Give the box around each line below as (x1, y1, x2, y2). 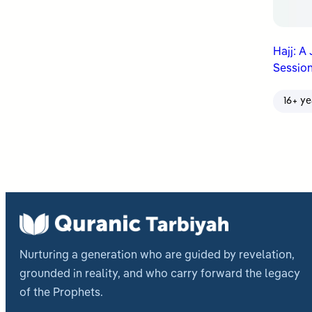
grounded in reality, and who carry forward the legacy (19, 268, 300, 280)
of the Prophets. (19, 287, 103, 299)
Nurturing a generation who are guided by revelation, (19, 249, 295, 261)
